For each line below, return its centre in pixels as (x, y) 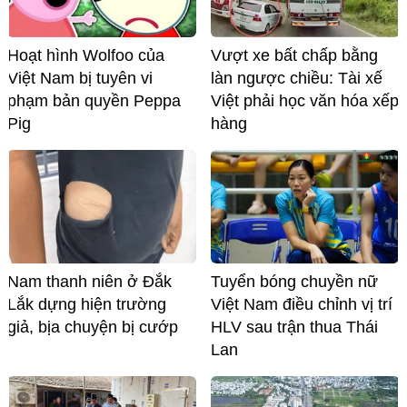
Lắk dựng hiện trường (87, 304)
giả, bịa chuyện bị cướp (93, 327)
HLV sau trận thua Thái (294, 327)
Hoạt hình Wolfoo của (86, 56)
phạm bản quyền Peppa (94, 101)
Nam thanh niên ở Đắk (89, 282)
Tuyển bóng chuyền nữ (294, 282)
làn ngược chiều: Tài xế (297, 79)
